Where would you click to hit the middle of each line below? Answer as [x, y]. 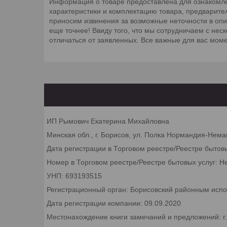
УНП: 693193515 [74, 176]
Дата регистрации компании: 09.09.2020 [114, 203]
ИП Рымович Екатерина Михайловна [108, 121]
